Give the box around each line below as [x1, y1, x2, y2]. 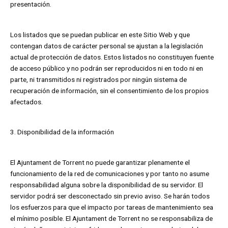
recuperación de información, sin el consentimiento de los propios [10, 86, 209, 95]
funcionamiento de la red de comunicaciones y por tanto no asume [10, 169, 209, 178]
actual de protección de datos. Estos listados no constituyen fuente [10, 52, 214, 61]
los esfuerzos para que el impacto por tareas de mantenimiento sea [10, 203, 213, 212]
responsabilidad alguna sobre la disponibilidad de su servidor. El [10, 181, 203, 189]
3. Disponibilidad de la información [10, 128, 114, 136]
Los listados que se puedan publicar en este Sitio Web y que [10, 30, 190, 39]
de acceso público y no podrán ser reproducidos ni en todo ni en [10, 64, 203, 72]
